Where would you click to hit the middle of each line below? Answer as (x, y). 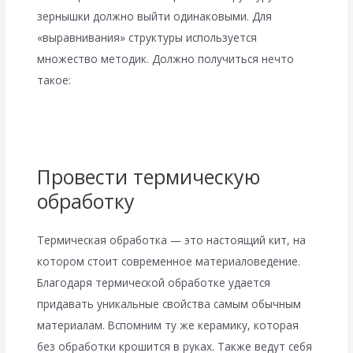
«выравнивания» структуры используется (147, 38)
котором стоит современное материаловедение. (169, 261)
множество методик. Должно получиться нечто (166, 59)
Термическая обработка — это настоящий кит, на (172, 240)
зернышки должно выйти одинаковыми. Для (155, 17)
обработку (86, 201)
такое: (54, 80)
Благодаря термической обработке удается (154, 282)
